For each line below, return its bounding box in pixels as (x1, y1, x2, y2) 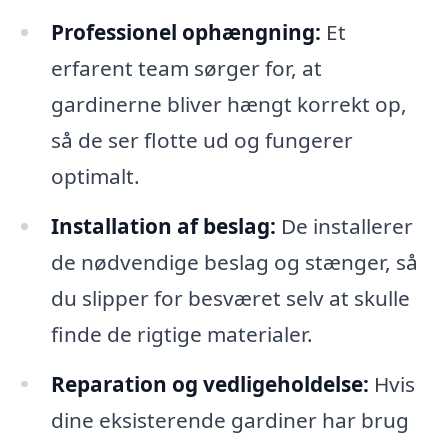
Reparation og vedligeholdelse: (50, 369, 369, 398)
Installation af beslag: (50, 211, 276, 240)
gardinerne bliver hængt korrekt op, (50, 89, 407, 118)
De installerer (275, 211, 413, 240)
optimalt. (50, 161, 140, 190)
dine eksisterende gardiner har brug (50, 405, 409, 434)
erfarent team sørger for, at (50, 53, 322, 82)
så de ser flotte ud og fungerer (50, 125, 353, 154)
